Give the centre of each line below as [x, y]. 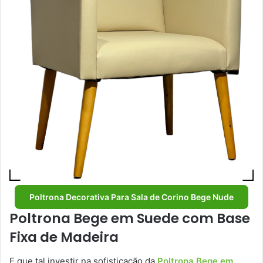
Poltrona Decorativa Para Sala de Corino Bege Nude [131, 197]
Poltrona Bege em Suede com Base [130, 219]
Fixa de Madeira [65, 237]
